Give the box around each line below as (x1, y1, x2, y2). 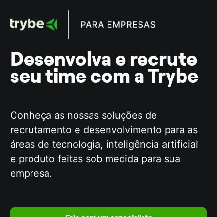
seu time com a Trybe (10, 63, 199, 88)
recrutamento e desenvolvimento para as (10, 124, 198, 136)
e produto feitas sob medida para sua (10, 153, 181, 165)
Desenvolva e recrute (10, 46, 198, 71)
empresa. (10, 168, 56, 180)
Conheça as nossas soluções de (10, 109, 157, 122)
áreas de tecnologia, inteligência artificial (10, 139, 199, 151)
